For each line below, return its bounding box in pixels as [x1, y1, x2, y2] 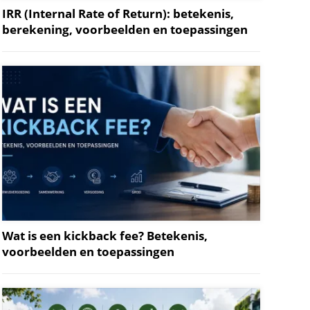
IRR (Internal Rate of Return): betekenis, [1, 5, 234, 21]
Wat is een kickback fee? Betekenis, [1, 227, 208, 244]
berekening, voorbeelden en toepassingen [1, 21, 248, 37]
